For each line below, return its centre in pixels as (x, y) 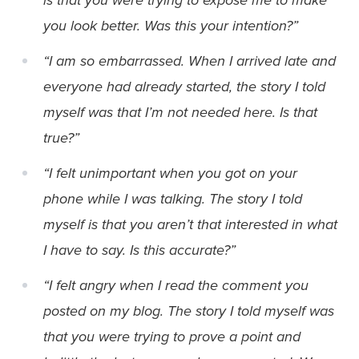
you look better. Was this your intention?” (171, 25)
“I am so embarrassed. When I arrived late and (190, 61)
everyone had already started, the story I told (184, 86)
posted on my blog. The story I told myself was (189, 311)
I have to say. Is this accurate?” (139, 250)
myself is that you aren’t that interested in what (190, 224)
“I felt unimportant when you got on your (170, 173)
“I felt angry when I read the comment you (176, 285)
